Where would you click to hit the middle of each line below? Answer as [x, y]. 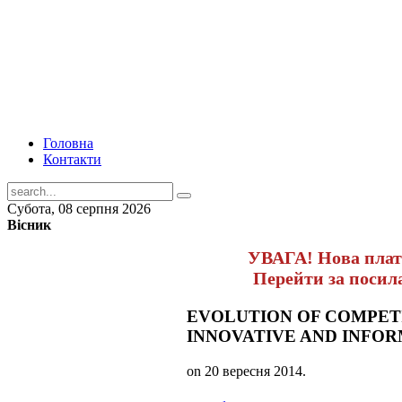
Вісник [29, 225]
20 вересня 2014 [253, 371]
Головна [68, 143]
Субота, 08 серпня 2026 [79, 209]
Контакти [72, 159]
